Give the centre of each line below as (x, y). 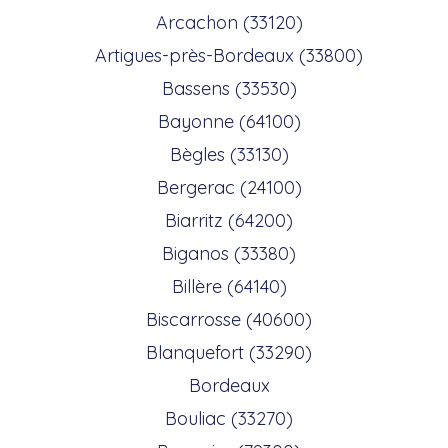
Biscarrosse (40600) (229, 319)
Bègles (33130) (229, 154)
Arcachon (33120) (229, 22)
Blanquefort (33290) (229, 352)
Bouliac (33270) (229, 418)
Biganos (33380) (229, 253)
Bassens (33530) (229, 88)
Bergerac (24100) (229, 187)
